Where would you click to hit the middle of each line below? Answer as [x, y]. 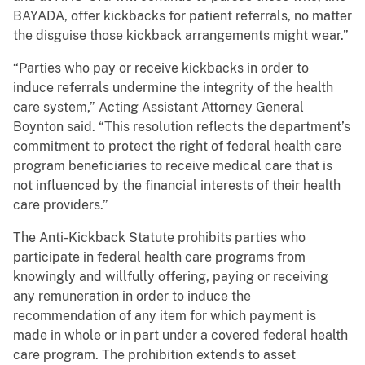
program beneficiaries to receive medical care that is [173, 166]
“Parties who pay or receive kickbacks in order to [161, 68]
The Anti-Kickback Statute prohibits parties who [159, 238]
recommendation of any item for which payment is [165, 316]
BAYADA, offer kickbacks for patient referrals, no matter [182, 16]
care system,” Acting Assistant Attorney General [158, 108]
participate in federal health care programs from [159, 257]
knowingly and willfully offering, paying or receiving [171, 277]
